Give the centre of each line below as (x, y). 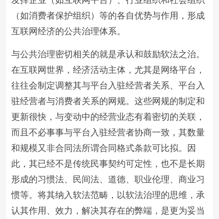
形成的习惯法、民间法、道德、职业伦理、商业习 (108, 179)
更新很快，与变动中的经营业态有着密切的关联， (108, 117)
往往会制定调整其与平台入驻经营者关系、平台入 (108, 86)
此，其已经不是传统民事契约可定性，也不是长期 (108, 164)
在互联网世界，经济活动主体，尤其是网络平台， (108, 70)
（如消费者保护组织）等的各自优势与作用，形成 (108, 16)
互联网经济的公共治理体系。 (69, 31)
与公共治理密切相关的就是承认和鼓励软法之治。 (108, 54)
